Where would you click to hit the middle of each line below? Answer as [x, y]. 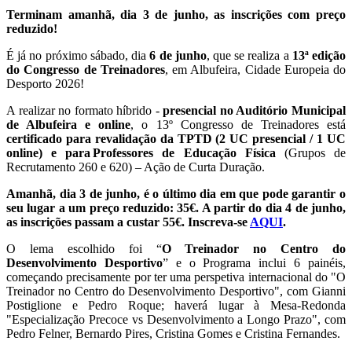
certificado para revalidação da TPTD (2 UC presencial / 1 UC [176, 138]
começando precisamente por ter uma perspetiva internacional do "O [176, 277]
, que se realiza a [249, 55]
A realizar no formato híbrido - [85, 110]
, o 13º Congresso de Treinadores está [238, 124]
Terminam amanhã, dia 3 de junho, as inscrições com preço [176, 14]
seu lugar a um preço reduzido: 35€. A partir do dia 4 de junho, [176, 207]
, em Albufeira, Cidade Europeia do [255, 69]
